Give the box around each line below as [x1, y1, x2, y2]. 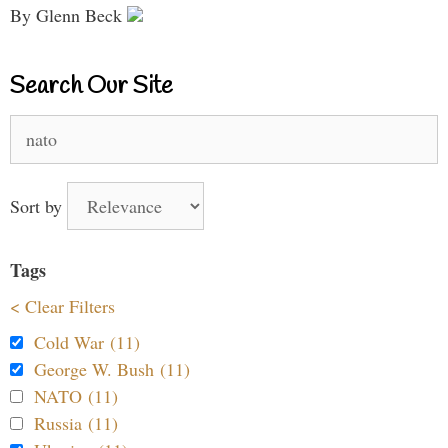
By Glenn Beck [10, 2, 127, 27]
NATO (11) [34, 383, 118, 408]
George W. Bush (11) [34, 356, 190, 381]
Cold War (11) [34, 329, 140, 354]
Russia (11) [34, 410, 118, 435]
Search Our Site [10, 70, 173, 103]
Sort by [10, 193, 67, 218]
